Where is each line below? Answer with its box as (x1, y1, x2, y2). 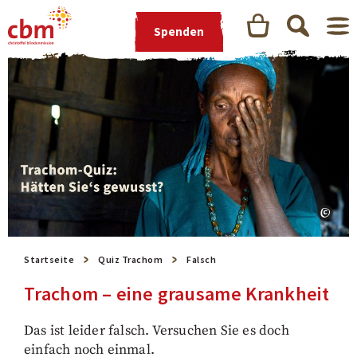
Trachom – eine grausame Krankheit (24, 280, 329, 306)
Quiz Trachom (98, 253, 163, 265)
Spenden (153, 24, 204, 39)
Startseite (24, 253, 74, 265)
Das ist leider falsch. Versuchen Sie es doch (24, 321, 289, 339)
